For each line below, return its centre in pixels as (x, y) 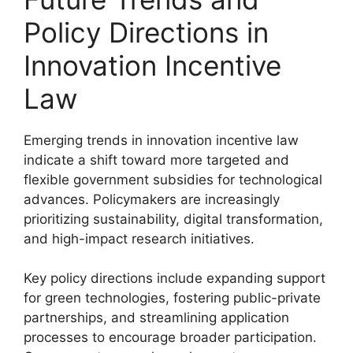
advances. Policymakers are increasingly (152, 199)
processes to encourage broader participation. (170, 337)
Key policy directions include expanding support (175, 278)
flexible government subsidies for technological (173, 179)
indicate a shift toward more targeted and (156, 160)
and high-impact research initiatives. (139, 238)
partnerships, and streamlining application (156, 318)
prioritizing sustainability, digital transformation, (173, 219)
